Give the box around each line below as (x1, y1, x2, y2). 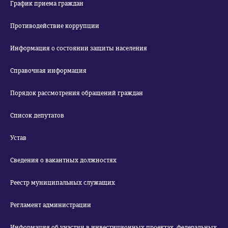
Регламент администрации (10, 202, 91, 209)
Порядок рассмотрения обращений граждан (10, 90, 143, 97)
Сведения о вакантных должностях (10, 157, 117, 164)
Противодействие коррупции (10, 22, 99, 30)
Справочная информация (10, 67, 87, 74)
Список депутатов (10, 112, 64, 119)
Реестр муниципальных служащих (10, 179, 115, 186)
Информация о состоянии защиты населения (10, 45, 147, 52)
